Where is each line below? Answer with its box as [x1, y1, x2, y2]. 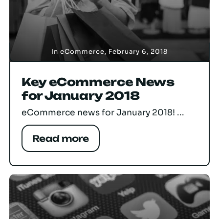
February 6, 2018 [109, 47, 168, 56]
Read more [32, 133, 89, 144]
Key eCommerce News [22, 75, 175, 89]
